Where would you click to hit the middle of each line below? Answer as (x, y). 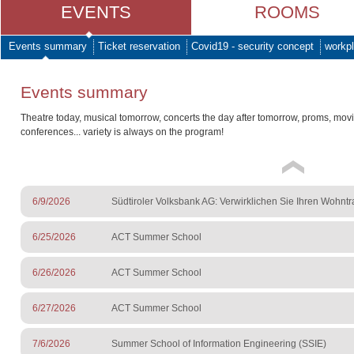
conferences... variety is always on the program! (122, 132)
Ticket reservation (139, 46)
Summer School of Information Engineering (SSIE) (219, 344)
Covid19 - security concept (252, 46)
